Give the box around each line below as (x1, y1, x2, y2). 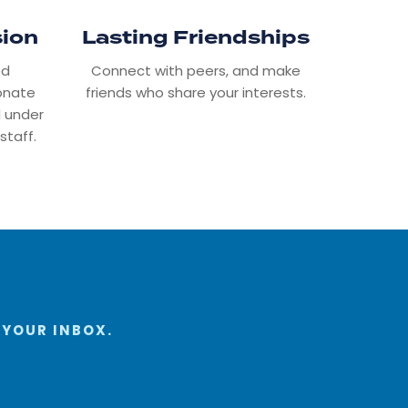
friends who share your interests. (86, 83, 307, 103)
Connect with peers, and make (91, 61, 301, 81)
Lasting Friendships (82, 24, 311, 52)
